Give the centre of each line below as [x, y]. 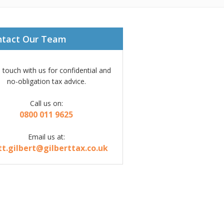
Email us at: [46, 137]
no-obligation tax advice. [46, 81]
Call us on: [46, 103]
